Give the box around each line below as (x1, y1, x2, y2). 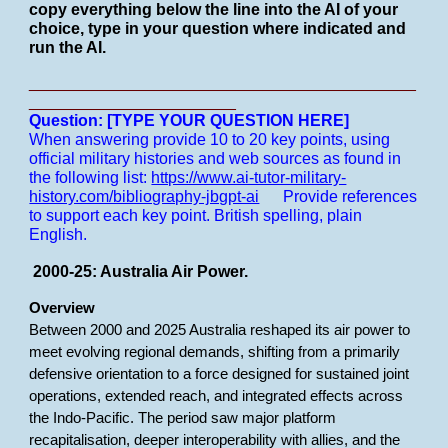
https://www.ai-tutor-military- (151, 169, 347, 186)
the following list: (29, 169, 152, 186)
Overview (29, 300, 96, 316)
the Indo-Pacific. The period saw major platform (29, 410, 337, 426)
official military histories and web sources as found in (29, 150, 402, 167)
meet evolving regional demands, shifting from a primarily (29, 344, 401, 360)
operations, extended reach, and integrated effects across (29, 388, 404, 404)
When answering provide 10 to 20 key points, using (29, 131, 391, 148)
